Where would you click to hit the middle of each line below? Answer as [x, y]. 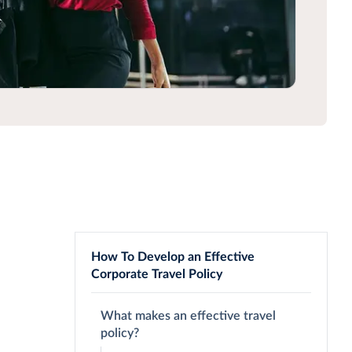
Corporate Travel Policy [157, 275]
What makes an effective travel [188, 316]
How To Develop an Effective [173, 257]
